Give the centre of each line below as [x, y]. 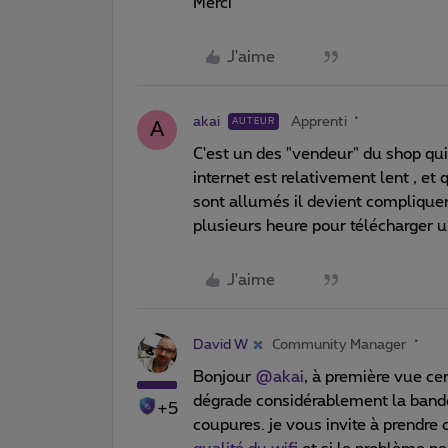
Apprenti [319, 121]
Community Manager [339, 344]
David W [220, 344]
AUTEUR [253, 121]
